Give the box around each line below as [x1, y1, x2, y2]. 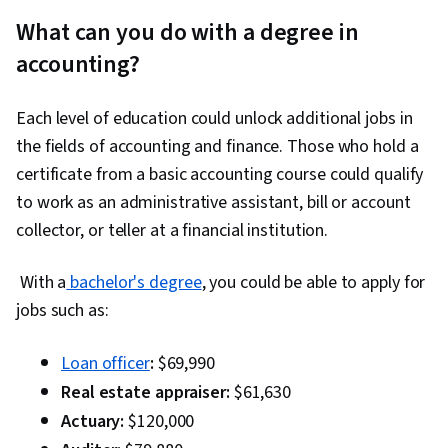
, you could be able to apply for [201, 270, 426, 296]
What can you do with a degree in [16, 15, 359, 51]
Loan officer [61, 351, 150, 377]
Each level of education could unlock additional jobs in [16, 106, 413, 132]
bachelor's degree [66, 270, 202, 296]
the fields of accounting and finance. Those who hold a [16, 134, 419, 160]
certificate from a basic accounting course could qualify [16, 162, 424, 188]
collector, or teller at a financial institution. [16, 218, 329, 244]
